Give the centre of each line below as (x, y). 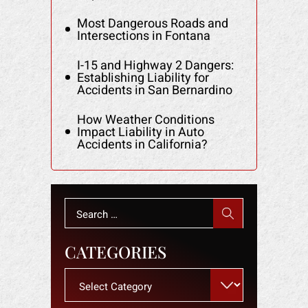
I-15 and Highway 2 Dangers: (155, 65)
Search (83, 206)
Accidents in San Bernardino (155, 90)
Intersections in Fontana (144, 36)
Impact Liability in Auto (141, 132)
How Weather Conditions (146, 120)
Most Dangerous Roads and (153, 23)
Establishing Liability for (143, 78)
